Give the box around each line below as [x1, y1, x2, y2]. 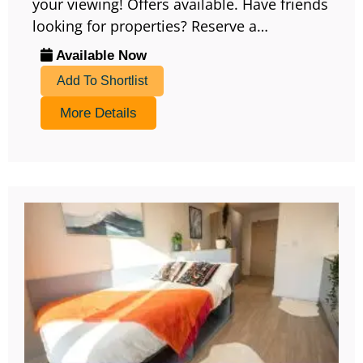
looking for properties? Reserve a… [32, 16, 268, 36]
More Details [60, 105, 137, 122]
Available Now [53, 48, 147, 64]
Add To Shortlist [57, 74, 147, 88]
